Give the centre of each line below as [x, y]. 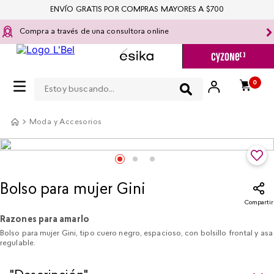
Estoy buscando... [75, 78]
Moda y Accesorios [65, 122]
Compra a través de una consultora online [94, 32]
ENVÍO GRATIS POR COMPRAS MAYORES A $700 [137, 10]
